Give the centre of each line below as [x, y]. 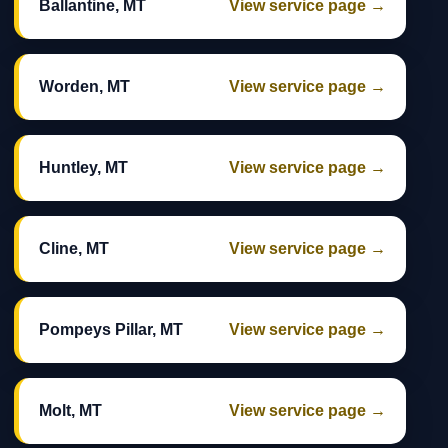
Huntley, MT [83, 168]
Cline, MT [74, 249]
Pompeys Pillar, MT [111, 330]
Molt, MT [70, 411]
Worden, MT [84, 87]
